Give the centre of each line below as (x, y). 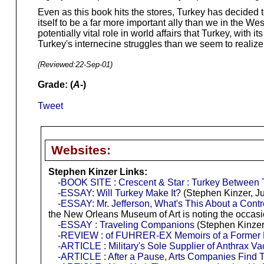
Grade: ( (55, 84)
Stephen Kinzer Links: (98, 171)
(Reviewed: (56, 64)
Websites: (81, 150)
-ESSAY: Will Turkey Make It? (119, 193)
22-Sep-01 (93, 64)
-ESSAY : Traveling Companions (126, 225)
